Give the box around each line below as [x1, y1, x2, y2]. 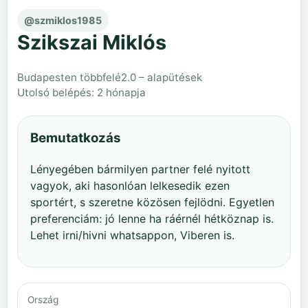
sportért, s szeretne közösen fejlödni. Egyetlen [30, 195, 274, 209]
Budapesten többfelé [17, 70, 121, 84]
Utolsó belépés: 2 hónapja [17, 85, 146, 99]
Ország [27, 294, 58, 305]
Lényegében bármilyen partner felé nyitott [30, 162, 250, 176]
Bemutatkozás [30, 129, 121, 146]
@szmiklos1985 [24, 14, 102, 27]
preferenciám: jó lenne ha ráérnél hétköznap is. [30, 211, 274, 225]
